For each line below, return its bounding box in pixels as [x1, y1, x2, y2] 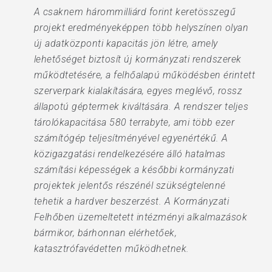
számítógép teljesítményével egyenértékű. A [33, 132, 228, 144]
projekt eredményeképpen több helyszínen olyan [33, 22, 249, 33]
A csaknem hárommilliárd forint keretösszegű [33, 6, 236, 18]
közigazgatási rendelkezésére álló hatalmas [33, 148, 226, 160]
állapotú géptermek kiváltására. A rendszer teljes [33, 101, 249, 112]
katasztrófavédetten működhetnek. [33, 243, 189, 254]
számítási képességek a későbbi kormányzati [33, 164, 234, 175]
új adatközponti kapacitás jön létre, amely [33, 38, 218, 49]
